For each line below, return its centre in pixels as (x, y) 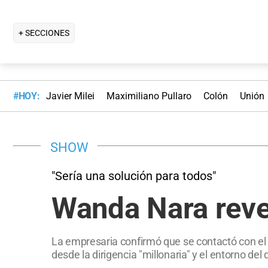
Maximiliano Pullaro (149, 96)
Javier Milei (70, 96)
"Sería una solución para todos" (134, 176)
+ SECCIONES (44, 33)
